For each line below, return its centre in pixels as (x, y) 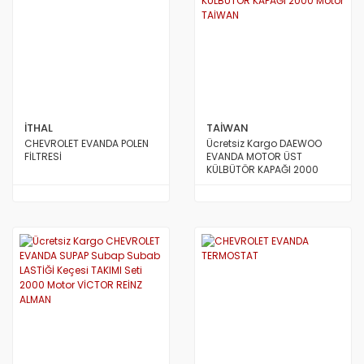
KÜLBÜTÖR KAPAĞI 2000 (262, 169)
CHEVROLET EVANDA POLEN (87, 143)
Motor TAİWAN (240, 182)
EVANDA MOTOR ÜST (254, 156)
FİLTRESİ (43, 156)
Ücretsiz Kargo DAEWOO (264, 143)
